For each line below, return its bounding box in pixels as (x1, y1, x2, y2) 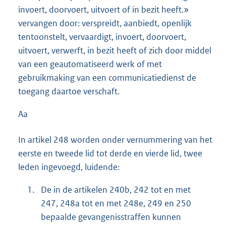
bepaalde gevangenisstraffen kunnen (41, 211, 181, 223)
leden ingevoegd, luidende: (18, 161, 120, 173)
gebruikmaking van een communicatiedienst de (18, 72, 196, 83)
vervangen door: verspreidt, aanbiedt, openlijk (18, 17, 192, 29)
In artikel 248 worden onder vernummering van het (18, 134, 212, 146)
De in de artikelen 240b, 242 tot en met (41, 184, 191, 196)
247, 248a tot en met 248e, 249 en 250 (41, 198, 191, 209)
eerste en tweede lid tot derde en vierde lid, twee (18, 148, 202, 159)
